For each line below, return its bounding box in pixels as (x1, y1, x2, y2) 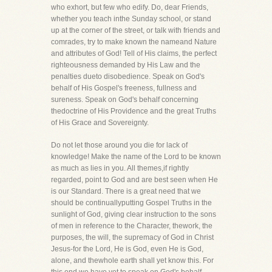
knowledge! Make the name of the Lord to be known (51, 152, 221, 161)
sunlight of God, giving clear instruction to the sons (51, 210, 216, 219)
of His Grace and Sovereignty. (51, 118, 149, 127)
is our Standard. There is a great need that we (51, 187, 201, 195)
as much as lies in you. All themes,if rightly (51, 164, 189, 172)
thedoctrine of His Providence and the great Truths (51, 107, 216, 115)
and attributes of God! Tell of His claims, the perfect (51, 49, 217, 58)
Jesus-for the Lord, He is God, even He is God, (51, 245, 203, 253)
